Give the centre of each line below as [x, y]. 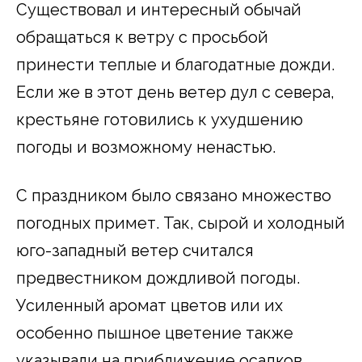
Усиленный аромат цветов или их [149, 306]
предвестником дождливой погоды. [158, 278]
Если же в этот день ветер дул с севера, [175, 93]
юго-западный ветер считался [135, 251]
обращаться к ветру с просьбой [142, 38]
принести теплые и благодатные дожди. [175, 65]
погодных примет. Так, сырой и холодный [181, 223]
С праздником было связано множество [174, 196]
